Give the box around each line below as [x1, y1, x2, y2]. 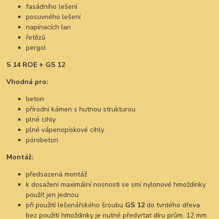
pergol [26, 43, 46, 52]
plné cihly [26, 114, 56, 124]
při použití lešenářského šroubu [26, 200, 126, 210]
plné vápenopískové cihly [26, 125, 105, 134]
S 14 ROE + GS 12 [6, 60, 66, 69]
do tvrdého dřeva [145, 200, 200, 210]
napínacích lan [26, 22, 71, 32]
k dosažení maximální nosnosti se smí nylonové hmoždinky [26, 179, 206, 189]
